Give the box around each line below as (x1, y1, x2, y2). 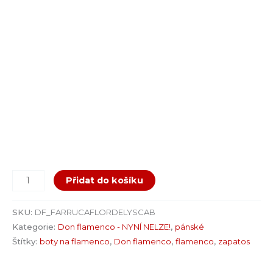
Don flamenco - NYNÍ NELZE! (58, 221, 171, 232)
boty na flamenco (40, 236, 110, 246)
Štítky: (12, 236, 40, 246)
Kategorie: (12, 221, 58, 232)
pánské (175, 221, 204, 232)
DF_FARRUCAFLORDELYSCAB (35, 207, 155, 217)
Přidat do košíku (65, 174, 143, 186)
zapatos (218, 236, 250, 246)
